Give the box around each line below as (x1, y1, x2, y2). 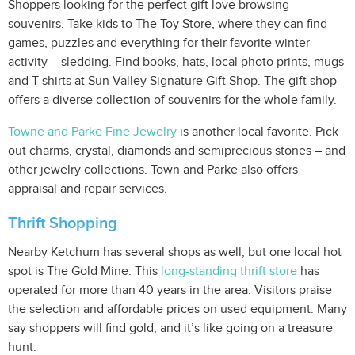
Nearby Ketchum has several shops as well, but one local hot (8, 244, 342, 260)
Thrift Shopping (8, 213, 117, 233)
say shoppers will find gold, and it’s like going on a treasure (8, 320, 333, 336)
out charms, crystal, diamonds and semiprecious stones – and (8, 143, 345, 158)
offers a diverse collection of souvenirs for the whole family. (8, 92, 337, 108)
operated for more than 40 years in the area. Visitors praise (8, 282, 332, 298)
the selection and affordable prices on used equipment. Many (8, 301, 347, 317)
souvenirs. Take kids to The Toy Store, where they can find (8, 16, 327, 32)
